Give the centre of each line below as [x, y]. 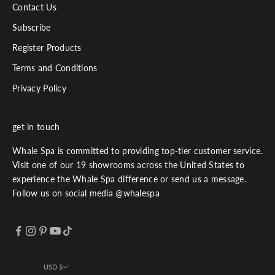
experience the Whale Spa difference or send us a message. [129, 179]
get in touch [36, 126]
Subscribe [32, 27]
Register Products [47, 47]
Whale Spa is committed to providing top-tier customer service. [137, 150]
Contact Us [34, 7]
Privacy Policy [39, 88]
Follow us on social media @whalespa [86, 193]
